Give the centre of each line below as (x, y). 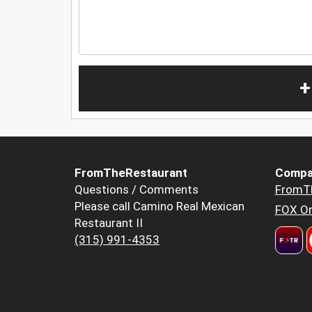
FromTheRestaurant (131, 173)
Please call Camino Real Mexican (159, 206)
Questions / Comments (136, 190)
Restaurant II (109, 223)
